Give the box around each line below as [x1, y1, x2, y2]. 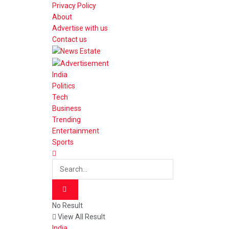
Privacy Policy [52, 2, 96, 10]
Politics [52, 81, 75, 90]
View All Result [56, 212, 105, 221]
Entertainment [52, 126, 99, 135]
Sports [52, 138, 74, 146]
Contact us [52, 35, 87, 43]
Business [52, 104, 81, 112]
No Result [52, 201, 83, 210]
